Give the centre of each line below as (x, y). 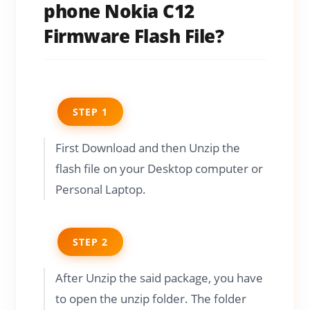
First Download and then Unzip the (148, 147)
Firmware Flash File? (134, 36)
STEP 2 (91, 241)
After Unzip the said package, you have (159, 277)
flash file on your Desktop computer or (159, 168)
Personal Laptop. (101, 189)
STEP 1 (91, 111)
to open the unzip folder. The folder (151, 298)
